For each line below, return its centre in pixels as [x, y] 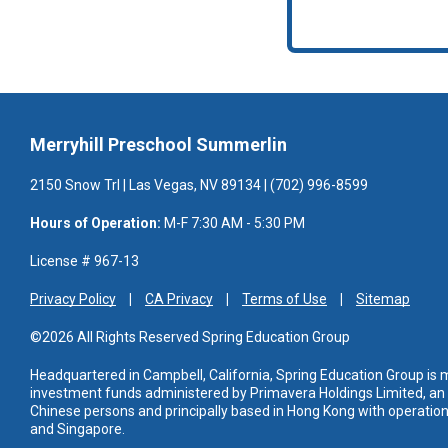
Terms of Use [284, 299]
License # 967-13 [84, 261]
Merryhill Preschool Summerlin [158, 145]
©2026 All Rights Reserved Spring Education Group [190, 337]
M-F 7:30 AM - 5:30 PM [233, 223]
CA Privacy [179, 299]
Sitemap [383, 299]
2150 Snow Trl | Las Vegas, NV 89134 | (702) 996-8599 [199, 185]
